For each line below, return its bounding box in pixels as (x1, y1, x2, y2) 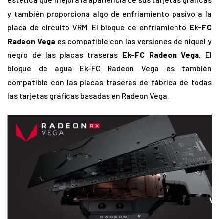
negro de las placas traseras (7, 49, 122, 59)
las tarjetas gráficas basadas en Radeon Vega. (7, 90, 169, 100)
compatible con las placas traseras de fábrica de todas (7, 77, 212, 87)
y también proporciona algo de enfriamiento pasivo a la (7, 8, 212, 18)
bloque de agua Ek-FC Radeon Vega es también (7, 63, 212, 73)
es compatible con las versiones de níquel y (55, 36, 212, 45)
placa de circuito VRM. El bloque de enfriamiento (7, 22, 187, 32)
